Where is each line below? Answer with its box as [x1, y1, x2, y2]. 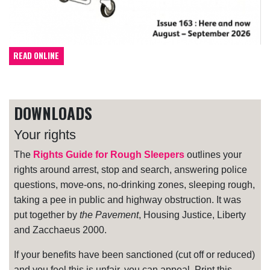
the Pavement [80, 209, 139, 220]
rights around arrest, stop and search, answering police [14, 164, 247, 175]
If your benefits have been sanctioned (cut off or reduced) [14, 249, 255, 260]
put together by [14, 209, 80, 220]
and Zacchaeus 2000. [14, 224, 107, 235]
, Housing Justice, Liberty [139, 209, 246, 220]
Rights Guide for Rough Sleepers [33, 149, 184, 160]
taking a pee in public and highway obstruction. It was [14, 194, 241, 205]
